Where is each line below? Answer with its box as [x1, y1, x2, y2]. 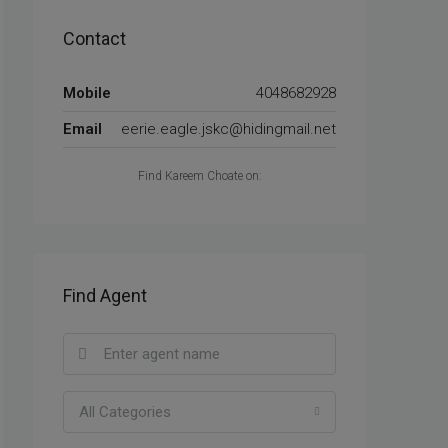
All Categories [79, 403, 171, 421]
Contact [63, 28, 126, 49]
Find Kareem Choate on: [137, 169, 262, 183]
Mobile [63, 84, 111, 102]
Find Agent [63, 285, 147, 306]
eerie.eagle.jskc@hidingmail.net [121, 120, 336, 138]
